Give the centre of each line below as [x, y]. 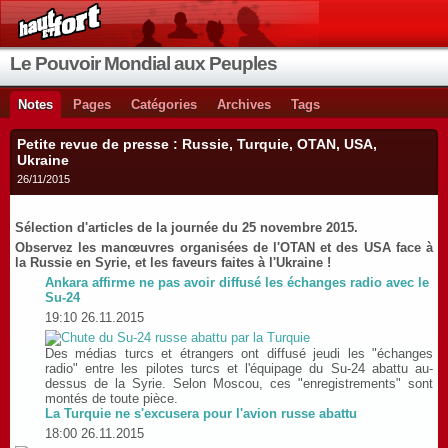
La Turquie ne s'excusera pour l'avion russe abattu [201, 413]
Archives [244, 104]
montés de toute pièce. [111, 398]
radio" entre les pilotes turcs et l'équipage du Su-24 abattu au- [239, 368]
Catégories [164, 104]
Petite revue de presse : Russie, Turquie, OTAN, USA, [197, 144]
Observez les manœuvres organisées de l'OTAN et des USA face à [224, 247]
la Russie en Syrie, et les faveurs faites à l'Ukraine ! [173, 262]
